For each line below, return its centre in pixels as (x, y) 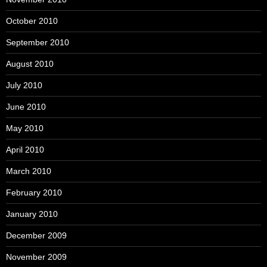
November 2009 (36, 257)
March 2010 (29, 171)
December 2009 (36, 235)
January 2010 (32, 214)
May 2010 (25, 128)
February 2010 (34, 193)
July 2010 (24, 85)
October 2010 (32, 21)
